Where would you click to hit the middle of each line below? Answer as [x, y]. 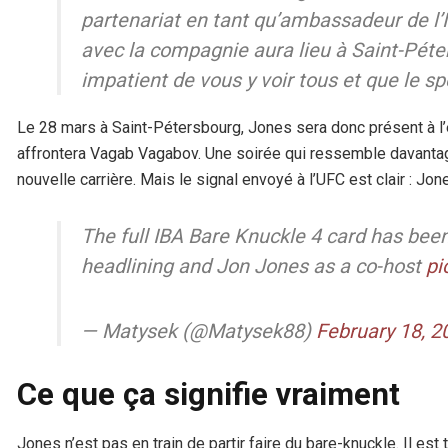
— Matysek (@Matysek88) [198, 330]
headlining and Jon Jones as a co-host [253, 265]
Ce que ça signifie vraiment [208, 394]
